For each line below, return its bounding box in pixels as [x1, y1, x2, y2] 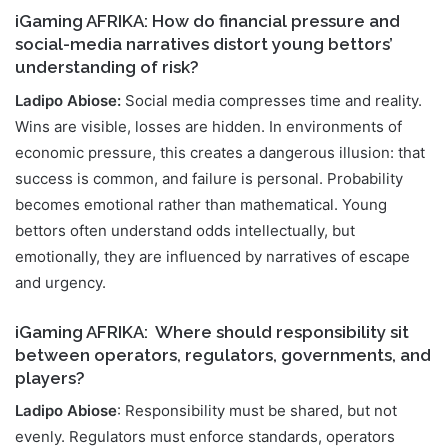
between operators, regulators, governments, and [15, 344, 431, 365]
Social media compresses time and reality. [121, 90, 422, 110]
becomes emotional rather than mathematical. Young [15, 194, 387, 214]
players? [15, 367, 85, 388]
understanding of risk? [15, 57, 199, 78]
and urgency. [15, 272, 106, 292]
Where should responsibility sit [148, 321, 409, 342]
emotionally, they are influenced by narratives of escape [15, 246, 410, 266]
